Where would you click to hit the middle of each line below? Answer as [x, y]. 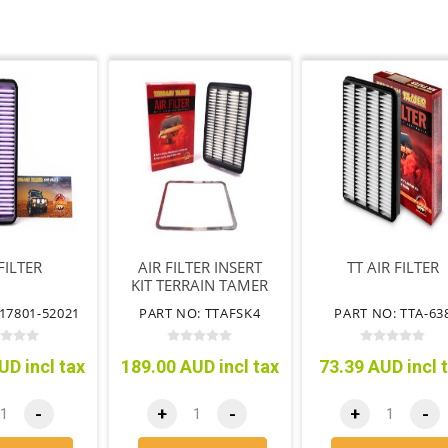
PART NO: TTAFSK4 [199, 312]
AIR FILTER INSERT [199, 266]
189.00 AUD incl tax [199, 366]
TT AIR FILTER [392, 266]
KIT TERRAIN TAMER [200, 284]
